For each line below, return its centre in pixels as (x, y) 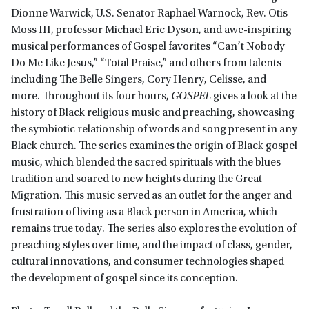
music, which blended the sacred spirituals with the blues (146, 162)
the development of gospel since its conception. (124, 278)
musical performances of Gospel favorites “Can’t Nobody (148, 47)
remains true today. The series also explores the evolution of (153, 229)
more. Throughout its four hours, (91, 96)
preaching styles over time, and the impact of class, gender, (152, 245)
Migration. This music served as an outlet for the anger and (151, 196)
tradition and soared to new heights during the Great (137, 179)
